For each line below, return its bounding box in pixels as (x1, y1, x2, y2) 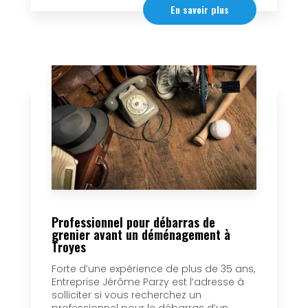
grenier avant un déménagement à (52, 225, 230, 244)
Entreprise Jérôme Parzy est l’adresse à (52, 275, 244, 289)
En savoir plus (170, 1, 229, 16)
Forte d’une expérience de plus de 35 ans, (52, 262, 255, 276)
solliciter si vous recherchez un (52, 288, 201, 302)
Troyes (52, 237, 86, 256)
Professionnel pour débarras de (52, 212, 215, 232)
